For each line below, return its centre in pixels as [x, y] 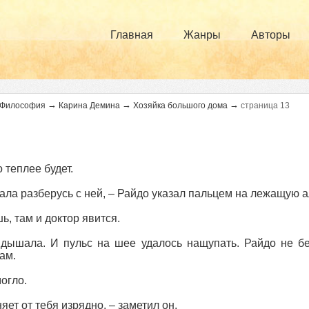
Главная [132, 35]
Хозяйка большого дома [180, 106]
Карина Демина [89, 106]
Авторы [271, 35]
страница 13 [265, 106]
